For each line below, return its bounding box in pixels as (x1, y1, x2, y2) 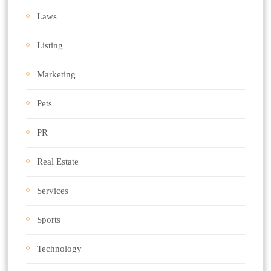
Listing (37, 41, 63, 51)
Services (37, 186, 68, 196)
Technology (37, 244, 82, 254)
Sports (37, 215, 60, 225)
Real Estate (37, 157, 79, 167)
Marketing (37, 70, 76, 80)
